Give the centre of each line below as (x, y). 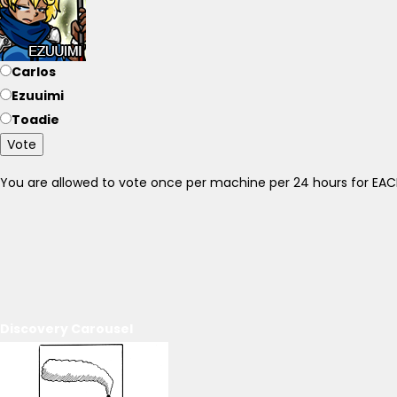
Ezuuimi (38, 96)
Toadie (35, 120)
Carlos (34, 72)
